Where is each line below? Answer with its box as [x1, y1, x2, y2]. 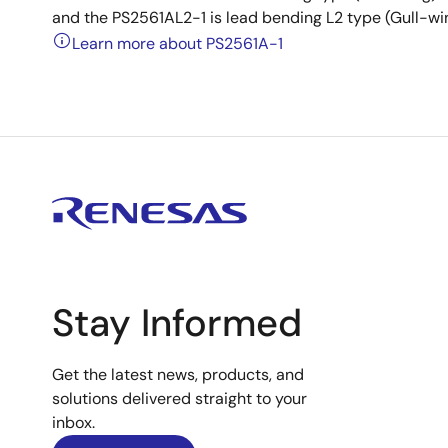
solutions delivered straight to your [52, 388, 307, 409]
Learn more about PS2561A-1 [72, 33, 283, 54]
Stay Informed [52, 298, 302, 348]
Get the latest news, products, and [52, 364, 304, 385]
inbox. [52, 412, 95, 433]
